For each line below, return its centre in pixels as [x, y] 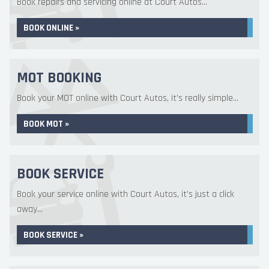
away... [30, 209]
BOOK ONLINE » [51, 28]
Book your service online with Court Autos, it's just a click [125, 194]
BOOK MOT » [46, 124]
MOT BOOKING [59, 78]
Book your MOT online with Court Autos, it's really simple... [128, 98]
